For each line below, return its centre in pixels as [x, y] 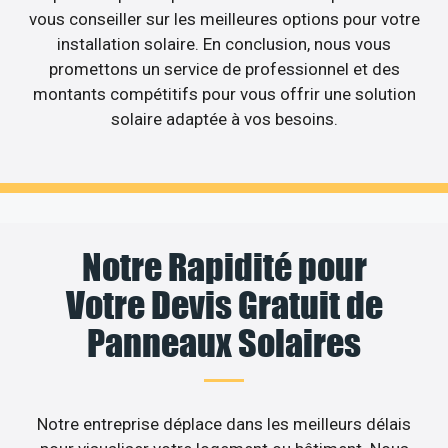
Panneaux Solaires [224, 342]
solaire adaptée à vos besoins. [224, 119]
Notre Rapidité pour [224, 266]
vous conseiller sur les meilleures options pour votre [224, 19]
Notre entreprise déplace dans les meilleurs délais [224, 423]
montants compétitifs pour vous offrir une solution [224, 94]
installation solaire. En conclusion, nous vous [224, 44]
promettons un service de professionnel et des [224, 69]
